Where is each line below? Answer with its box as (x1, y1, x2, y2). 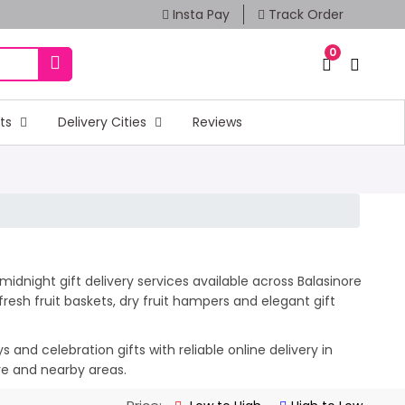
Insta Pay (168, 5, 230, 24)
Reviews (192, 112, 242, 131)
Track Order (264, 5, 344, 24)
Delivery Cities (57, 112, 150, 131)
